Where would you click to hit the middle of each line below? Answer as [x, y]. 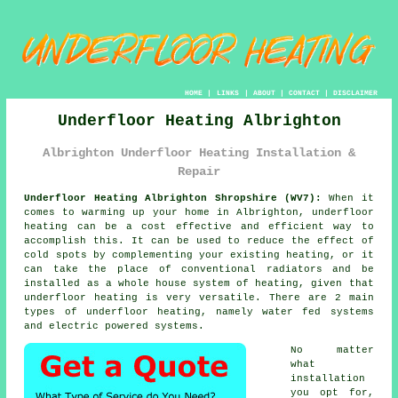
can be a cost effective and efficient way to [221, 227]
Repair [199, 171]
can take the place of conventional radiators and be [199, 270]
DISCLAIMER [355, 92]
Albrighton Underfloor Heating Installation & [199, 152]
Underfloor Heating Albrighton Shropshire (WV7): [173, 199]
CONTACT [304, 92]
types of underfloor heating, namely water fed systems [199, 312]
